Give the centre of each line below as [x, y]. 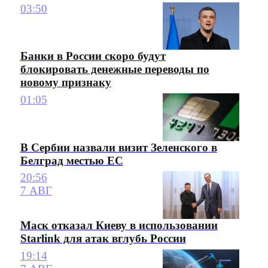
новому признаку [66, 83]
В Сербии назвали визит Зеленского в [118, 147]
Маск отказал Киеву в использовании [119, 226]
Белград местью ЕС [71, 160]
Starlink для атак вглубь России [103, 239]
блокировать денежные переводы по [115, 69]
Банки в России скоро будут [93, 56]
